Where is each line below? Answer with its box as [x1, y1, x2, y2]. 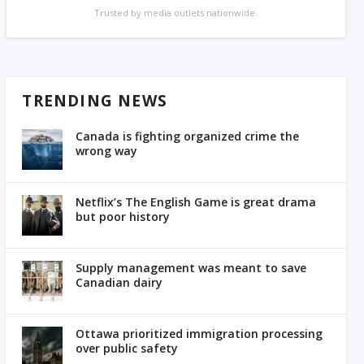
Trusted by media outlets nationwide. [94, 6, 258, 19]
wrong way [76, 142, 138, 158]
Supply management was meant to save [76, 259, 307, 275]
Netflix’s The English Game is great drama [76, 193, 317, 210]
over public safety [76, 340, 179, 356]
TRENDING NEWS [22, 89, 168, 111]
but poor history [76, 208, 171, 224]
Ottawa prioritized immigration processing [76, 325, 323, 341]
